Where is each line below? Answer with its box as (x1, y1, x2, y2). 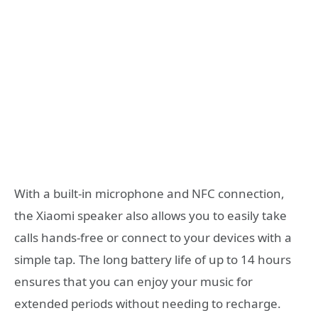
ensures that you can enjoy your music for (14, 273, 253, 290)
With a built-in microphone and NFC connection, (14, 185, 285, 202)
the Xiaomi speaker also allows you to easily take (14, 207, 287, 224)
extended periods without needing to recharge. (14, 295, 281, 312)
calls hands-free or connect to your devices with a (14, 229, 292, 246)
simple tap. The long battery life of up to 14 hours (14, 251, 291, 268)
